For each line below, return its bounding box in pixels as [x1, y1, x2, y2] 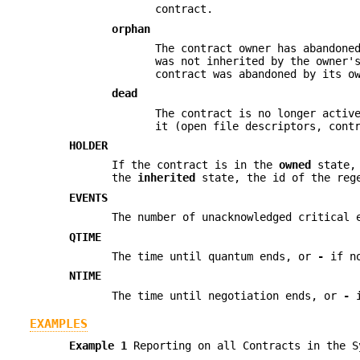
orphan [112, 22, 151, 35]
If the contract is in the [112, 158, 280, 172]
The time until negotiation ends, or [112, 288, 344, 302]
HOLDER [69, 139, 108, 153]
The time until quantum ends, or [112, 250, 318, 264]
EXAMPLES [29, 317, 88, 332]
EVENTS [69, 190, 108, 204]
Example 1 [69, 338, 134, 352]
